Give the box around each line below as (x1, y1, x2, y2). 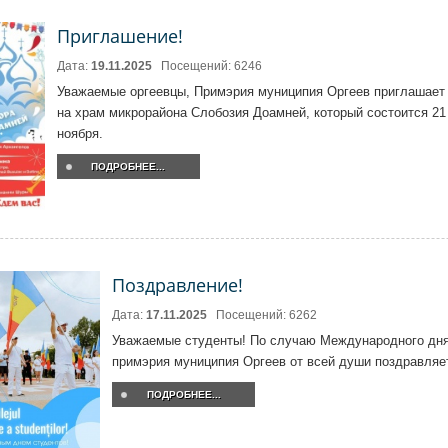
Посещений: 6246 (160, 59, 262, 73)
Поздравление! (112, 273, 243, 297)
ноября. (56, 126, 103, 141)
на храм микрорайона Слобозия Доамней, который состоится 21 (56, 105, 446, 120)
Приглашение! (56, 24, 183, 48)
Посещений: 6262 (216, 308, 317, 322)
